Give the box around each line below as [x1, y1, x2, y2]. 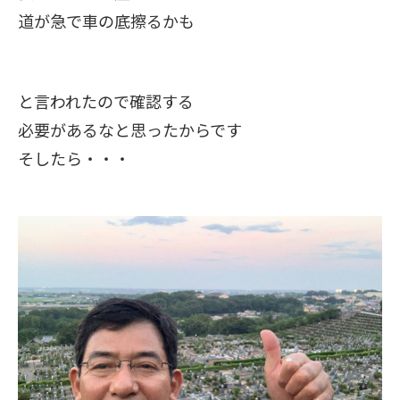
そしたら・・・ [18, 146, 130, 170]
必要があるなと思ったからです [18, 118, 242, 141]
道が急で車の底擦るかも [18, 9, 195, 32]
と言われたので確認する [18, 89, 194, 112]
